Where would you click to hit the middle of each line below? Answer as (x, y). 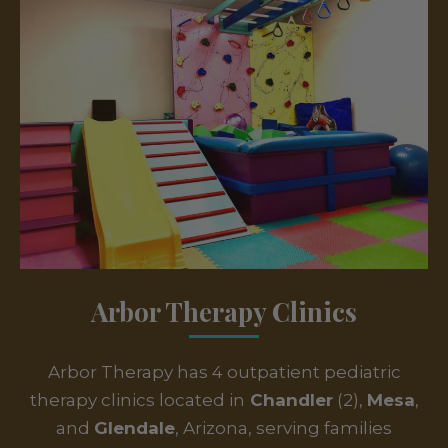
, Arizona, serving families (283, 428)
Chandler (288, 400)
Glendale (134, 428)
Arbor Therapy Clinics (224, 312)
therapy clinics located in (137, 400)
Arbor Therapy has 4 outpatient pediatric (224, 372)
